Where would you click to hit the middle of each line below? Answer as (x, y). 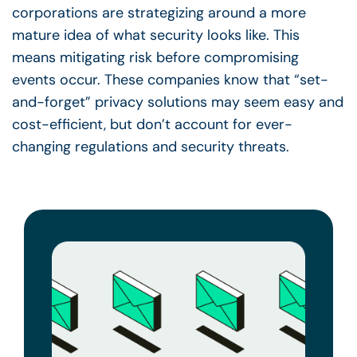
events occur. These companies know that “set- (170, 79)
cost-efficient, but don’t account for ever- (152, 124)
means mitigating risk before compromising (155, 57)
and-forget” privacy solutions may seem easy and (178, 102)
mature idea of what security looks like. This (156, 35)
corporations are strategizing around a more (159, 12)
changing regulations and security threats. (155, 146)
